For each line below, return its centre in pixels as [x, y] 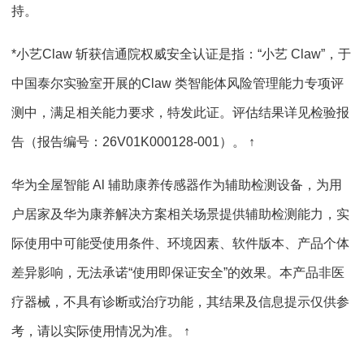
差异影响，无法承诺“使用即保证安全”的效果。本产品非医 [178, 273]
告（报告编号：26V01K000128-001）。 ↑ [133, 142]
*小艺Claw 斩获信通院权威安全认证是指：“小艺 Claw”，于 [181, 54]
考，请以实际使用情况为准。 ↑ [101, 331]
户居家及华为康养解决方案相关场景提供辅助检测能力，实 [180, 214]
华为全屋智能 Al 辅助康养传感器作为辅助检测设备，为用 [177, 185]
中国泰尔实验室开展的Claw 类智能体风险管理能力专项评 [178, 83]
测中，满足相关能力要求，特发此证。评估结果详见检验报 [180, 113]
